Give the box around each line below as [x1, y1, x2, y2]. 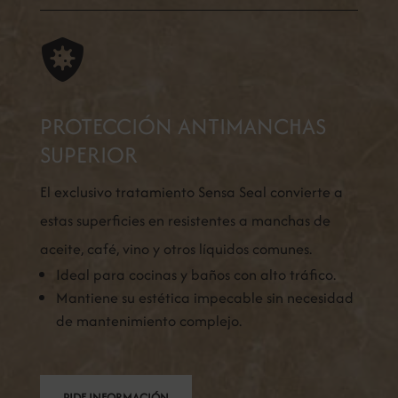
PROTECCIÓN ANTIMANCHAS [39, 110, 326, 143]
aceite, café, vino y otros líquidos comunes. [39, 238, 312, 260]
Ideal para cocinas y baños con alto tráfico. [55, 264, 336, 286]
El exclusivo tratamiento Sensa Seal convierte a [39, 181, 343, 203]
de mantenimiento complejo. [55, 310, 242, 332]
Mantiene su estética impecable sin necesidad [55, 287, 354, 309]
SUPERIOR [39, 139, 138, 171]
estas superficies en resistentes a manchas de [39, 210, 330, 232]
